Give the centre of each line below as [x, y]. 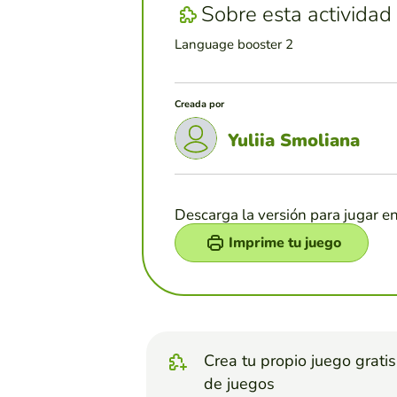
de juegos [239, 383]
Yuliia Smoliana [294, 141]
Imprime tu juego [285, 242]
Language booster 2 [234, 44]
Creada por [199, 104]
